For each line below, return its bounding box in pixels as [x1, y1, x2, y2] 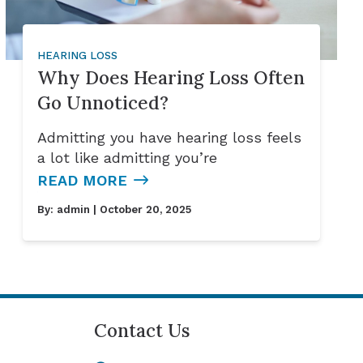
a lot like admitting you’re [36, 149, 217, 167]
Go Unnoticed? [36, 91, 169, 115]
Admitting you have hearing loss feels [36, 129, 301, 147]
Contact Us [94, 318, 190, 342]
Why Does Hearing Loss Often [36, 66, 305, 90]
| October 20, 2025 [89, 203, 191, 216]
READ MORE [36, 172, 127, 190]
